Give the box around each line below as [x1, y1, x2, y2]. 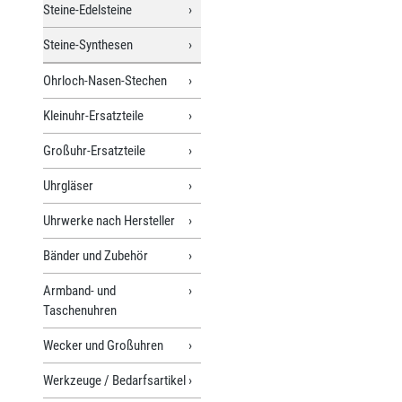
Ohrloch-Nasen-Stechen [43, 72, 167, 89]
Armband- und [43, 282, 116, 299]
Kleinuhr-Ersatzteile [43, 107, 144, 124]
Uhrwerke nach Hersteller [43, 212, 175, 229]
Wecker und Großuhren [43, 336, 163, 354]
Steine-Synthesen [43, 36, 133, 53]
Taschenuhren [43, 301, 117, 319]
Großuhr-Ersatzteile [43, 142, 145, 159]
